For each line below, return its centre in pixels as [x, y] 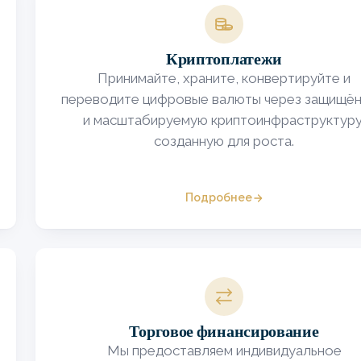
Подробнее [218, 198]
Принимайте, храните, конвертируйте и [224, 79]
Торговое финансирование [224, 332]
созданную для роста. [224, 141]
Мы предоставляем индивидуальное [224, 351]
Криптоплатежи [224, 59]
